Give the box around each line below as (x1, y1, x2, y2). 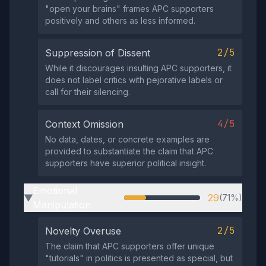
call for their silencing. (45, 87, 130, 97)
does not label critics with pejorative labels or (45, 75, 223, 85)
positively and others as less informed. (45, 15, 195, 26)
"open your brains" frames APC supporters (45, 4, 214, 14)
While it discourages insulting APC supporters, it (45, 63, 232, 73)
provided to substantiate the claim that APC (45, 146, 213, 156)
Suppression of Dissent (45, 47, 150, 59)
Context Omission (45, 118, 123, 130)
